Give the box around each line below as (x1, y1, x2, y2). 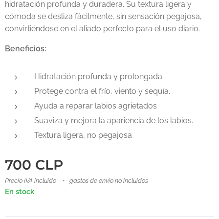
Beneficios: (5, 44, 46, 53)
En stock (5, 187, 34, 196)
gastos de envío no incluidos (69, 177, 148, 184)
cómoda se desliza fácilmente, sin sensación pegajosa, (5, 12, 202, 21)
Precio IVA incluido (5, 177, 56, 184)
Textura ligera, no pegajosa (34, 131, 132, 140)
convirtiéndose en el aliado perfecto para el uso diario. (5, 24, 200, 33)
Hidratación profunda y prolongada (34, 72, 162, 81)
